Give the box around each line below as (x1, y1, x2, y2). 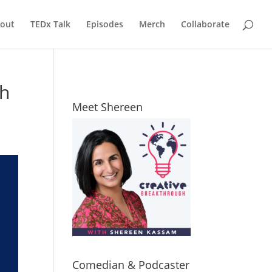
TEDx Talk (30, 18, 70, 30)
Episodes (86, 18, 123, 30)
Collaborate (181, 18, 229, 30)
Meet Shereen (72, 100, 143, 114)
